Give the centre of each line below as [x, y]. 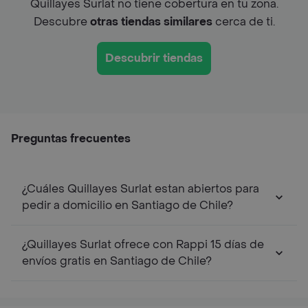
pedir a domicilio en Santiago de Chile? [128, 205]
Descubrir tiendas [154, 58]
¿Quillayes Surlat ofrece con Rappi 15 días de [143, 244]
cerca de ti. [243, 21]
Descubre [62, 21]
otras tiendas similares [151, 21]
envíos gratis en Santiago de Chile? [117, 261]
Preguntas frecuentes [71, 138]
